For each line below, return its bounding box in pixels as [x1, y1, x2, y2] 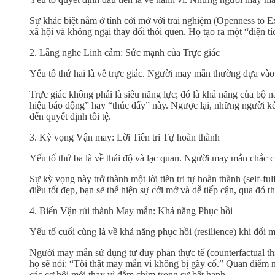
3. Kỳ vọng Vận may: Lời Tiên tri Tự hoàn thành [29, 131, 220, 142]
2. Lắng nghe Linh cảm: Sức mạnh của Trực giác [29, 47, 220, 58]
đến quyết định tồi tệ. [29, 110, 111, 122]
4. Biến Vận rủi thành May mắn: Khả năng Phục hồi [29, 205, 233, 216]
